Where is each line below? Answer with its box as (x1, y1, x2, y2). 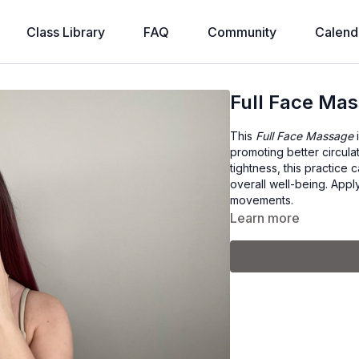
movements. (230, 193, 294, 207)
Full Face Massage (256, 129, 354, 143)
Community (208, 24, 276, 40)
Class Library (26, 24, 105, 40)
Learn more (230, 210, 301, 226)
